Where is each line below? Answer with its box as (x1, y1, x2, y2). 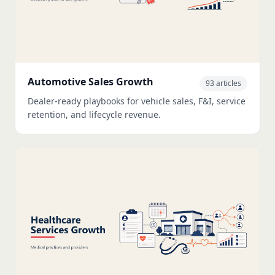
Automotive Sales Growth (28, 74, 153, 88)
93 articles (206, 77, 241, 88)
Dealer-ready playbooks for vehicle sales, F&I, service (28, 95, 246, 107)
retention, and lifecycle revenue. (28, 108, 161, 120)
